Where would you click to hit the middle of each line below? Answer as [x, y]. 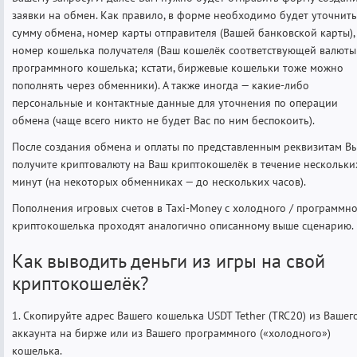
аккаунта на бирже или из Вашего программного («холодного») [171, 333]
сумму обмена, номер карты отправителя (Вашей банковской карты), [183, 32]
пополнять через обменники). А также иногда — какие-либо [161, 85]
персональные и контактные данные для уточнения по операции [175, 102]
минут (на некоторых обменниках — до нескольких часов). [159, 181]
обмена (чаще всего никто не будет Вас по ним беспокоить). [163, 120]
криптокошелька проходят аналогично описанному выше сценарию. [183, 225]
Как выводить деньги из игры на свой [169, 261]
